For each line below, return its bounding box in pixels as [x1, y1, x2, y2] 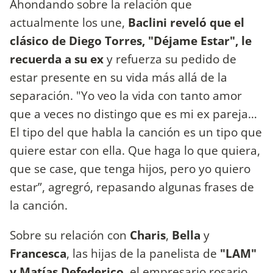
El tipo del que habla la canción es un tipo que [10, 124, 262, 141]
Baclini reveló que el [125, 14, 244, 31]
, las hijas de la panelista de [66, 245, 220, 262]
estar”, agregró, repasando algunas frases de [10, 179, 254, 196]
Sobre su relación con [10, 227, 130, 244]
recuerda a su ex [10, 51, 104, 68]
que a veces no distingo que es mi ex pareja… [10, 105, 257, 122]
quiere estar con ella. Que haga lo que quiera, [10, 142, 260, 159]
